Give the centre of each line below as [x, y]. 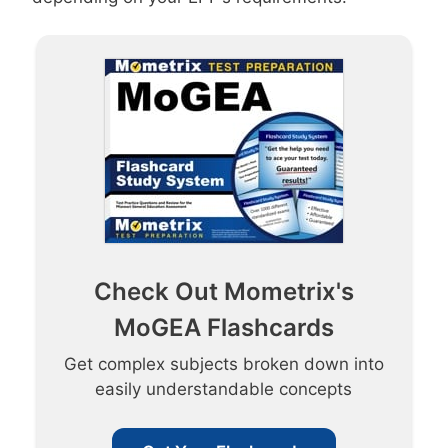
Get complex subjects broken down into [223, 364]
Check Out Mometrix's [223, 292]
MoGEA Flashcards [223, 328]
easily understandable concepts [224, 389]
